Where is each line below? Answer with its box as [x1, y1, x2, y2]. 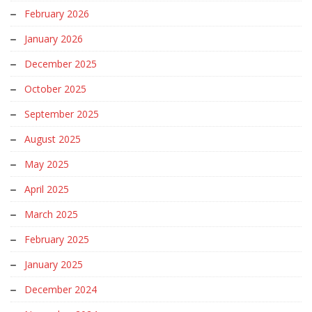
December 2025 [24, 56, 97, 70]
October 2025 [24, 81, 86, 95]
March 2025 [24, 207, 78, 221]
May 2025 [24, 157, 69, 171]
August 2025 [24, 132, 81, 146]
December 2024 [24, 282, 97, 296]
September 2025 [24, 107, 99, 120]
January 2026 [24, 31, 83, 45]
